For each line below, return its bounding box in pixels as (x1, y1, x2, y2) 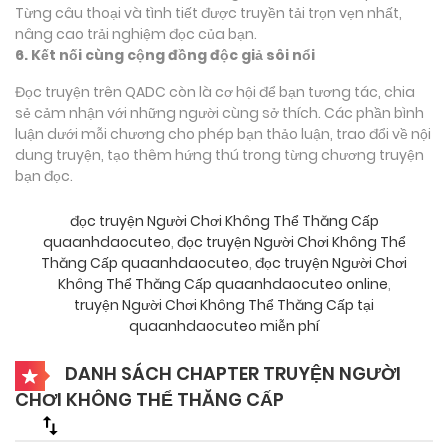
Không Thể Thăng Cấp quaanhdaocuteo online (57, 273, 388, 294)
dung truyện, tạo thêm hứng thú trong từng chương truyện (15, 144, 424, 165)
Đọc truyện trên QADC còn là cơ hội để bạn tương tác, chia (15, 81, 415, 102)
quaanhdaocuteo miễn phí (129, 315, 319, 336)
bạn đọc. (15, 165, 73, 186)
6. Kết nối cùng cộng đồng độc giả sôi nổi (15, 44, 315, 65)
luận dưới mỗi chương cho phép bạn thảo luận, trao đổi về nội (15, 123, 431, 144)
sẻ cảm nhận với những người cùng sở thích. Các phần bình (15, 102, 424, 123)
